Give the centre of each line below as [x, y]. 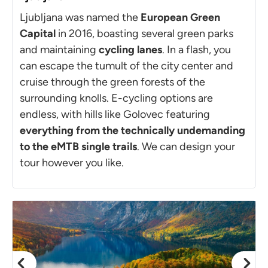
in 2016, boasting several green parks [144, 33]
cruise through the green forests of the [112, 82]
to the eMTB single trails [78, 146]
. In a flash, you [197, 49]
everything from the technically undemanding [133, 130]
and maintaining [59, 49]
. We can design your [186, 146]
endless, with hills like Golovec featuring [115, 114]
